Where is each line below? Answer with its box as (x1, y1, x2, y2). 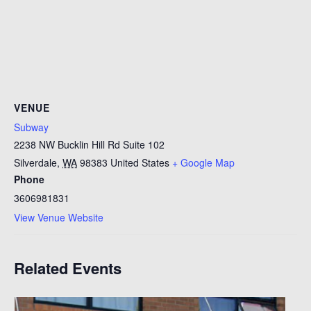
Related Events (14, 257, 121, 279)
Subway (14, 120, 49, 134)
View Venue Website (14, 210, 103, 224)
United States (110, 155, 169, 169)
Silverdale (14, 155, 57, 169)
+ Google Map (172, 155, 235, 169)
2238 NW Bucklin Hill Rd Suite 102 (14, 137, 165, 151)
